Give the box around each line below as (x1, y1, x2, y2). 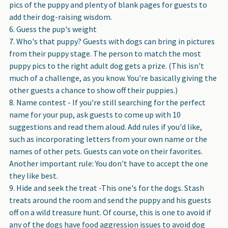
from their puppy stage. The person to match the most (9, 48, 201, 59)
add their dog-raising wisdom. (9, 11, 112, 22)
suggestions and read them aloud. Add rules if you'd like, (9, 121, 202, 132)
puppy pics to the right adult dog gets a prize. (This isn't (9, 60, 204, 71)
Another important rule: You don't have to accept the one (9, 158, 208, 168)
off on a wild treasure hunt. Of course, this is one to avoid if (9, 207, 211, 217)
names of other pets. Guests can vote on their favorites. (9, 146, 203, 156)
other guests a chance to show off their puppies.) (9, 84, 178, 95)
